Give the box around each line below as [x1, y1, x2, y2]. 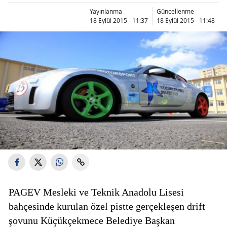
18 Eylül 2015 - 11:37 [90, 16, 148, 25]
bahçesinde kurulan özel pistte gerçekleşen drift [9, 201, 205, 212]
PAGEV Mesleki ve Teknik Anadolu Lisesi [9, 186, 184, 198]
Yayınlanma [90, 7, 122, 16]
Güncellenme [157, 7, 194, 16]
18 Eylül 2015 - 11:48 [157, 16, 215, 25]
